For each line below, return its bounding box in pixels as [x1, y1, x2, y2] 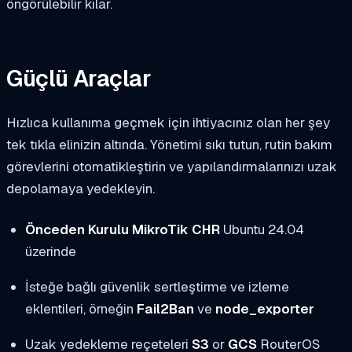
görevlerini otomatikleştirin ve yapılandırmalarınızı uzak [6, 157, 337, 175]
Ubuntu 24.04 [219, 220, 304, 238]
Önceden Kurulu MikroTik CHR [24, 220, 220, 238]
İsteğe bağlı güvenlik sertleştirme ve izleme [24, 277, 289, 295]
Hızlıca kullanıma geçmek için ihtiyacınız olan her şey [6, 113, 330, 131]
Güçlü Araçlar [6, 64, 152, 94]
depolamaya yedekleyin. [6, 179, 155, 197]
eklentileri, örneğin [24, 299, 137, 317]
